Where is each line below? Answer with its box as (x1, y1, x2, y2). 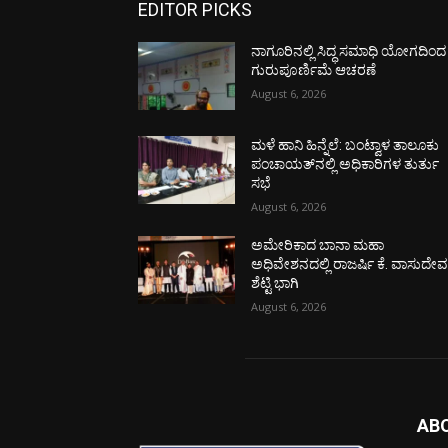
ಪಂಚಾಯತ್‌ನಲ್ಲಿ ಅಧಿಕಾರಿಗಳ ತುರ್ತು (251, 156, 440, 173)
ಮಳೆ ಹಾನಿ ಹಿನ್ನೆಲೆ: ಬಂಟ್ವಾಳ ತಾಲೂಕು (251, 137, 440, 154)
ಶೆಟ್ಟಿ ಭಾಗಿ (251, 275, 300, 292)
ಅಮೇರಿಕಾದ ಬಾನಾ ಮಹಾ (251, 237, 385, 254)
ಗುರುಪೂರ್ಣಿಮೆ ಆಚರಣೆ (251, 62, 377, 78)
